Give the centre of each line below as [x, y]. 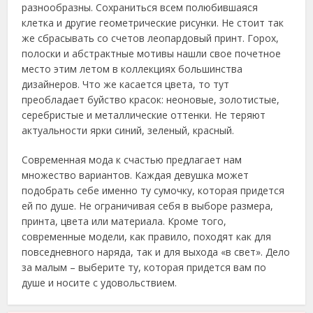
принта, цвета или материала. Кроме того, [124, 221]
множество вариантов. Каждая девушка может [136, 175]
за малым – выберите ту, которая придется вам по [144, 267]
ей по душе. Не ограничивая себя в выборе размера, [148, 206]
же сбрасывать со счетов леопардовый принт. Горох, [151, 38]
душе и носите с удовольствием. [100, 283]
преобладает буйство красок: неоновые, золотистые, [151, 100]
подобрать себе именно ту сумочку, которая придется [153, 190]
